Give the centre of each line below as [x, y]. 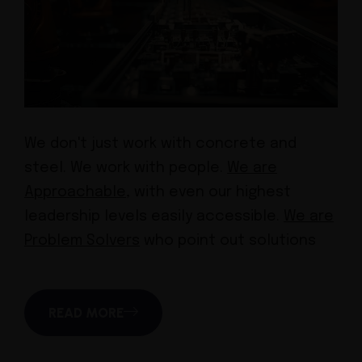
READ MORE [86, 312]
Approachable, [77, 193]
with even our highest [210, 193]
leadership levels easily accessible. [154, 217]
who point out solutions [228, 241]
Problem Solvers [82, 241]
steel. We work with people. [126, 168]
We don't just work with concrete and [160, 144]
